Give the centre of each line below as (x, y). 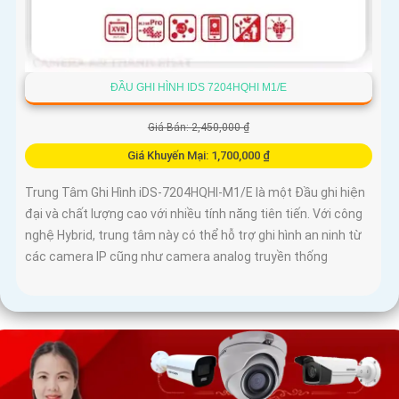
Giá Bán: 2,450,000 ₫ (198, 127)
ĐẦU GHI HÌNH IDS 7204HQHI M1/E (198, 87)
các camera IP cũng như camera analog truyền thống (176, 256)
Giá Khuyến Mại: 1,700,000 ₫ (198, 155)
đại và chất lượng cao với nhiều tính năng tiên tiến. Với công (194, 213)
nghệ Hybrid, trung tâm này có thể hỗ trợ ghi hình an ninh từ (193, 235)
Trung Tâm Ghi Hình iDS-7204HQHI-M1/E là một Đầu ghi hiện (195, 192)
